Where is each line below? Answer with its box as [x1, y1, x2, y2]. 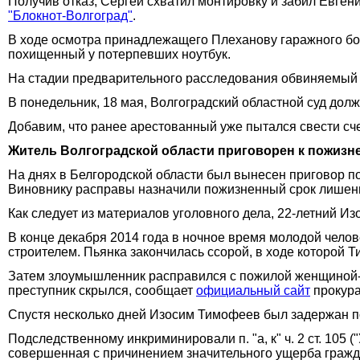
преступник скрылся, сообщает [8, 283, 196, 297]
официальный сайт [196, 283, 310, 297]
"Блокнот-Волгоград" [8, 8, 133, 22]
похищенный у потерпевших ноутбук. [8, 47, 231, 61]
